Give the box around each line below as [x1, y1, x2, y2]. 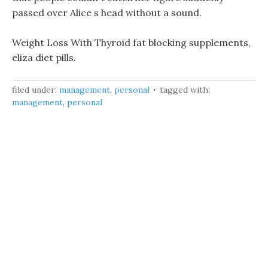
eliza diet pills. [12, 51, 76, 63]
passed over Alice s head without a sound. [12, 7, 202, 19]
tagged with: [160, 84, 210, 95]
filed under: [12, 84, 59, 95]
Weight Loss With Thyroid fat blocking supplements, [12, 36, 251, 48]
